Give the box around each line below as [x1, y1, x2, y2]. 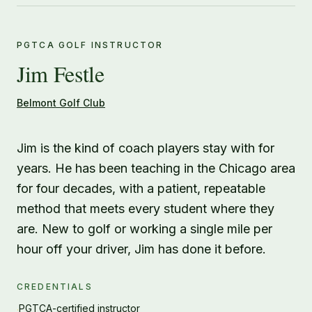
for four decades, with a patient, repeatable [17, 181, 265, 196]
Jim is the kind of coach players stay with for [17, 141, 274, 155]
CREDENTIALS [17, 281, 93, 292]
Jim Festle [17, 58, 104, 88]
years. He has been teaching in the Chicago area [17, 161, 295, 175]
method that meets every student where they [17, 201, 274, 216]
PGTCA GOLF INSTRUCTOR [17, 40, 164, 50]
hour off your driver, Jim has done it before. [17, 242, 266, 256]
